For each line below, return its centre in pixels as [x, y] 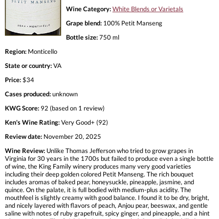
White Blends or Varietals [148, 9]
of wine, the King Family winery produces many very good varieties [98, 166]
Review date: [23, 136]
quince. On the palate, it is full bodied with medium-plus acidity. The [98, 189]
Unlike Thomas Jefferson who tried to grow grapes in [119, 150]
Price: [13, 79]
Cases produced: [28, 94]
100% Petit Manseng [132, 23]
